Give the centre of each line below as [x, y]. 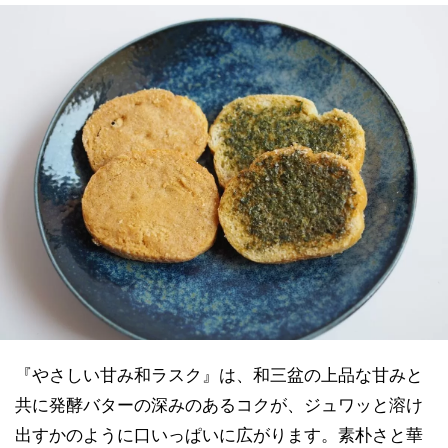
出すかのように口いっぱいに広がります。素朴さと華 [219, 435]
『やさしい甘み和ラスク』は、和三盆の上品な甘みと [219, 375]
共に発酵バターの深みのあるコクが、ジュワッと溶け [219, 405]
